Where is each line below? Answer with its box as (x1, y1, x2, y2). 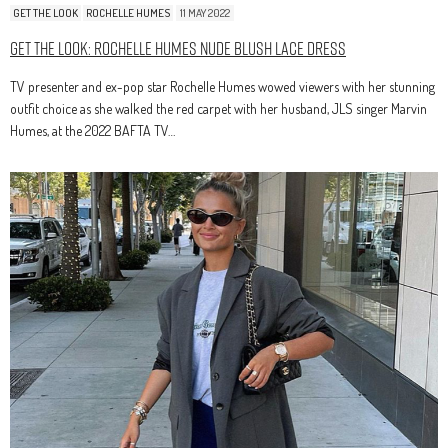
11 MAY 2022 (180, 6, 230, 21)
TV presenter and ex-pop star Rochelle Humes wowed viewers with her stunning (10, 78, 435, 96)
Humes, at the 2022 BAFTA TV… (10, 122, 175, 140)
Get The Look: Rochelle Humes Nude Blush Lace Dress (10, 36, 346, 62)
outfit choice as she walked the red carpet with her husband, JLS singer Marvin (10, 100, 427, 118)
